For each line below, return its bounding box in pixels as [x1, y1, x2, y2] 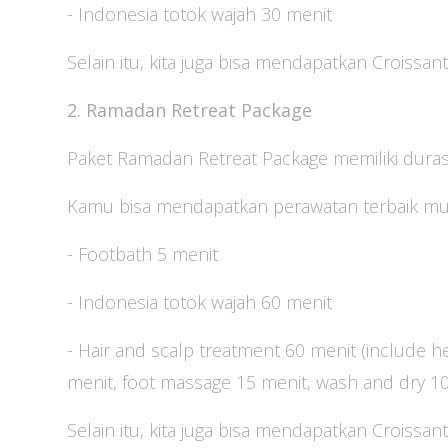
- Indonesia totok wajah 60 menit [67, 290, 332, 315]
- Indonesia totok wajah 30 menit [67, 2, 332, 27]
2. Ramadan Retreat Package [67, 98, 312, 123]
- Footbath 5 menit [67, 242, 218, 267]
